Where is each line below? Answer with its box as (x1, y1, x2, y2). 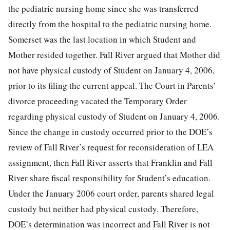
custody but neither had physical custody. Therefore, (8, 203, 198, 215)
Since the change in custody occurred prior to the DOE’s (8, 126, 213, 138)
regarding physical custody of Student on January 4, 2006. (8, 110, 220, 123)
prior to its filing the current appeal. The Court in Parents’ (8, 80, 216, 92)
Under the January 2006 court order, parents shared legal (8, 187, 214, 200)
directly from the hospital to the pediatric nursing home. (8, 18, 212, 30)
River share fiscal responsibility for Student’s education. (8, 172, 210, 184)
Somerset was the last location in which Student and (8, 33, 196, 46)
